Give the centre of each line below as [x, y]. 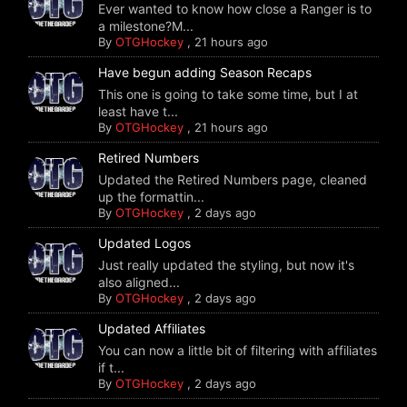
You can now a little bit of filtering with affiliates [238, 350]
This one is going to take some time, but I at [228, 94]
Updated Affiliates [152, 328]
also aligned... [139, 282]
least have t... [139, 111]
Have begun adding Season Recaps [205, 72]
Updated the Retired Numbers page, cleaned [233, 179]
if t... [112, 367]
